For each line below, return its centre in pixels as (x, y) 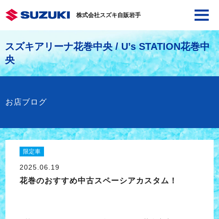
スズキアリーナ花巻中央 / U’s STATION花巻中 (107, 46)
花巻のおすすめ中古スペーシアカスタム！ (98, 181)
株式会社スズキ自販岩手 (108, 15)
